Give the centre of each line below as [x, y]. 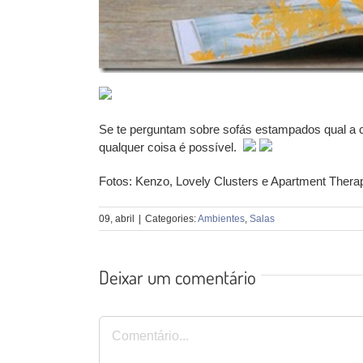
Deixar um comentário [177, 276]
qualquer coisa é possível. [169, 147]
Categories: [171, 218]
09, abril [117, 218]
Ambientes [221, 218]
